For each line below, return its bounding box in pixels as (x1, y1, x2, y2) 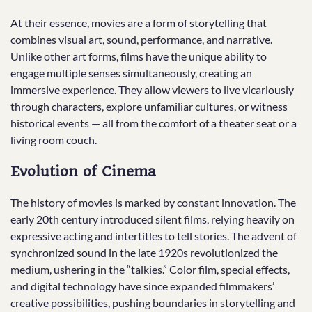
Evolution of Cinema (10, 163, 156, 180)
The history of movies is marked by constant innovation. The (10, 195, 296, 209)
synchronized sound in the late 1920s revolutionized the (10, 245, 278, 259)
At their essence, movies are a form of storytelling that (10, 16, 267, 30)
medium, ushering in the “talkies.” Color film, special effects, (10, 262, 290, 276)
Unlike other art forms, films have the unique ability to (10, 49, 267, 63)
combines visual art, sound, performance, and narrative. (10, 33, 272, 47)
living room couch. (10, 133, 97, 147)
